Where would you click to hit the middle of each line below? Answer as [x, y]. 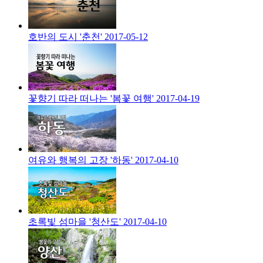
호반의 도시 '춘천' [65, 37]
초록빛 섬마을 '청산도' [75, 222]
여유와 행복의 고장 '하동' [80, 160]
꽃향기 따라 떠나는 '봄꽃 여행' [91, 99]
